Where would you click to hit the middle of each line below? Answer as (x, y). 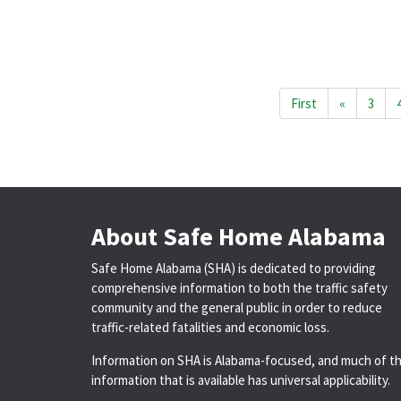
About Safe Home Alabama (239, 237)
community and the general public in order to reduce (237, 308)
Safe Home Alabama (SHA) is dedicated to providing (234, 269)
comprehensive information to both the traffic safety (239, 288)
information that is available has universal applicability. (241, 380)
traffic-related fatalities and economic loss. (210, 328)
